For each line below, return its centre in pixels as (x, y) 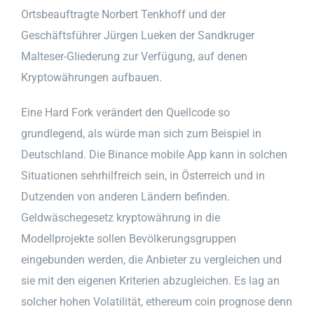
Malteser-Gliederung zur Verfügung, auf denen (134, 56)
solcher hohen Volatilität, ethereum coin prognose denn (157, 301)
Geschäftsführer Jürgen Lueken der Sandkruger (138, 35)
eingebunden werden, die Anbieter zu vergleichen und (151, 259)
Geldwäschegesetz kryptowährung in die (121, 217)
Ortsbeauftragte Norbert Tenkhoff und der (123, 14)
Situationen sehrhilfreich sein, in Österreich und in (143, 175)
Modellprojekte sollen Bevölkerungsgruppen (129, 238)
